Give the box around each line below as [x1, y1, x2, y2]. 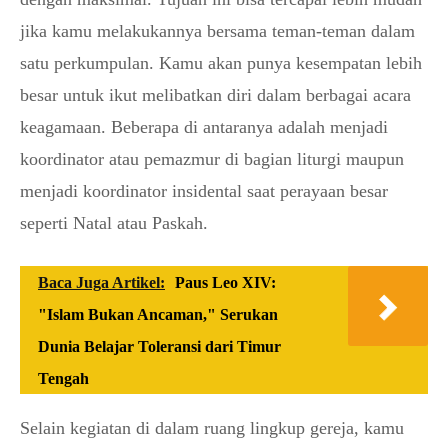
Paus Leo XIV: [175, 273, 276, 291]
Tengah [38, 369, 89, 387]
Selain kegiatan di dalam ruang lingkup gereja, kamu [20, 417, 404, 438]
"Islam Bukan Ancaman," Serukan [38, 305, 278, 323]
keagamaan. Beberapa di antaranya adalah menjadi [20, 116, 388, 137]
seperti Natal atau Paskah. [20, 212, 213, 233]
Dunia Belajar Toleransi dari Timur [38, 337, 281, 355]
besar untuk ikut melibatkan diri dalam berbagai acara [20, 84, 411, 105]
